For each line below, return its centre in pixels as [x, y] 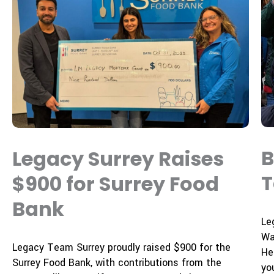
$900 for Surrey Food [116, 183]
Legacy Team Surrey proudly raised [93, 247]
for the [213, 247]
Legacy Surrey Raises [118, 158]
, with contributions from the [156, 262]
